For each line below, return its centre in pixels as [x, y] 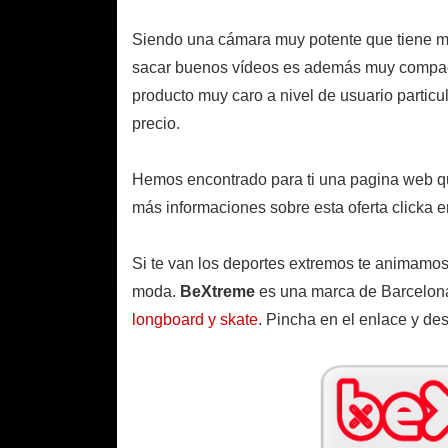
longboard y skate [195, 320]
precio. [156, 124]
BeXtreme [217, 292]
